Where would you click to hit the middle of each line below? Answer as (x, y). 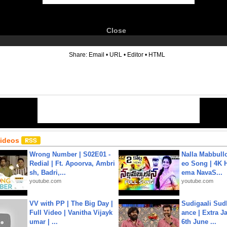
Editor (135, 55)
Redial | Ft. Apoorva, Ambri (72, 163)
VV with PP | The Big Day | (71, 203)
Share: (79, 55)
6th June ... (199, 222)
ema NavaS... (202, 173)
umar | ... (44, 222)
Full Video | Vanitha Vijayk (71, 213)
